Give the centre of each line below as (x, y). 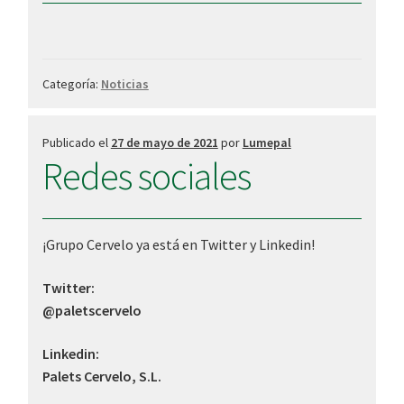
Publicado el (76, 142)
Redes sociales (146, 175)
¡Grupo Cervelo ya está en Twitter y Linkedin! (178, 245)
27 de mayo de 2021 (164, 142)
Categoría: (71, 84)
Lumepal (266, 142)
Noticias (124, 84)
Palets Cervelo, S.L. (101, 376)
